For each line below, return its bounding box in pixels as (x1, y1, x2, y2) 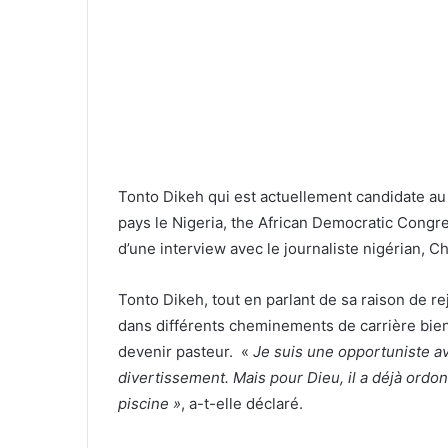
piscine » (118, 393, 181, 413)
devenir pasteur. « (118, 341, 253, 361)
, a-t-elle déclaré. (181, 393, 303, 413)
